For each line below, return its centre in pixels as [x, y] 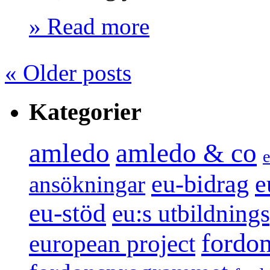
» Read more [89, 26]
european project [112, 244]
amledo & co [186, 153]
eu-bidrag [200, 184]
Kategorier [85, 111]
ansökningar [87, 184]
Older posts [74, 72]
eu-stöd [67, 213]
